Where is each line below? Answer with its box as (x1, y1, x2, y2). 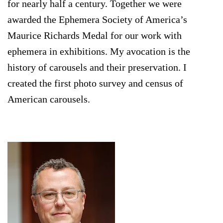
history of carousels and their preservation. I (7, 61, 187, 73)
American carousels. (7, 93, 90, 105)
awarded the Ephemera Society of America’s (7, 13, 187, 25)
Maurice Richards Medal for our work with (7, 29, 182, 41)
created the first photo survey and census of (7, 77, 183, 89)
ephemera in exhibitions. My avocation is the (7, 45, 190, 57)
